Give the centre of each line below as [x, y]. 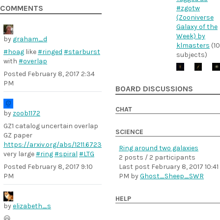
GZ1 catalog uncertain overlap [51, 126]
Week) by [191, 36]
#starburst [82, 52]
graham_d [30, 39]
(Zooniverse [195, 18]
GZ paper [18, 135]
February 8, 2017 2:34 [61, 74]
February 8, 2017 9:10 [60, 167]
